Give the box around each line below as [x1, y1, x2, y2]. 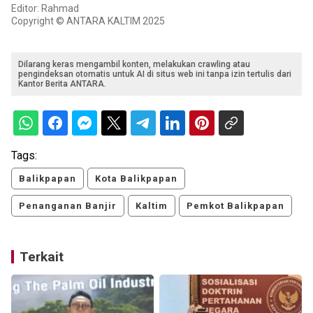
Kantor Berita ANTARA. [18, 79, 106, 89]
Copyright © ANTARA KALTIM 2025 [11, 15, 165, 27]
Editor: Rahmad [11, 3, 79, 15]
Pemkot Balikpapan [187, 201, 284, 212]
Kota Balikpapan [95, 173, 177, 184]
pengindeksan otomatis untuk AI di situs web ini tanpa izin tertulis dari [18, 69, 291, 80]
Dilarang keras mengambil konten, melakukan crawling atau [18, 59, 250, 70]
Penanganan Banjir [19, 201, 117, 212]
